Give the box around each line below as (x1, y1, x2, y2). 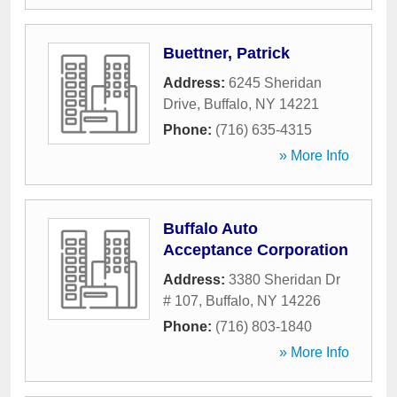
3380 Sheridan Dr (229, 272, 340, 287)
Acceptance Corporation (163, 241, 348, 259)
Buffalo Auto (163, 220, 258, 237)
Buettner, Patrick (163, 44, 290, 62)
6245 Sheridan (229, 75, 322, 90)
